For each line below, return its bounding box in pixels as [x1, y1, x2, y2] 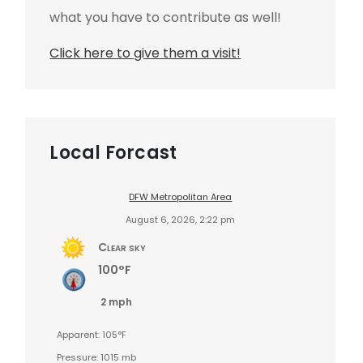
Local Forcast [49, 139, 177, 165]
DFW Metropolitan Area [129, 190, 233, 203]
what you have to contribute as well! [49, 7, 282, 27]
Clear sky [98, 238, 147, 255]
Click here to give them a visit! [49, 43, 241, 62]
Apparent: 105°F [57, 327, 127, 341]
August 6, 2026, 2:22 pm [126, 212, 236, 226]
